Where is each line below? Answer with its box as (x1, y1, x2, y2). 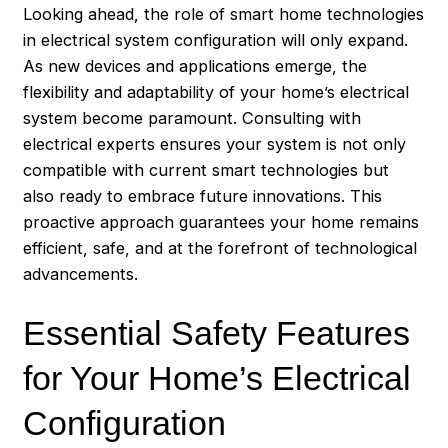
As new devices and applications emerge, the (23, 55, 368, 76)
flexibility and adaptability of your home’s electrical (23, 81, 410, 102)
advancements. (23, 263, 139, 284)
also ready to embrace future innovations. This (23, 185, 383, 206)
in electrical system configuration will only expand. (23, 29, 409, 50)
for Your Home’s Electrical (23, 359, 412, 398)
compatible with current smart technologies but (23, 159, 390, 180)
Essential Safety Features (23, 314, 411, 353)
